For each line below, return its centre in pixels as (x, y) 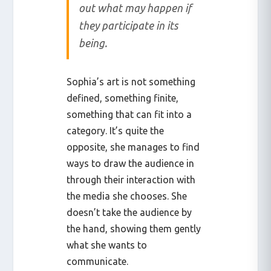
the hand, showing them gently (134, 228)
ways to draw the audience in (131, 163)
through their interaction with (131, 179)
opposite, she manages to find (133, 147)
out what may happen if (135, 8)
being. (93, 43)
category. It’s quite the (116, 130)
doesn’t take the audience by (129, 212)
